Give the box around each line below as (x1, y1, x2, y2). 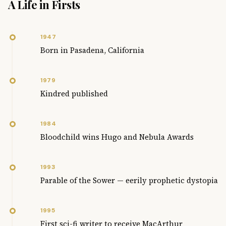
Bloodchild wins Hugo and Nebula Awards (40, 131, 194, 142)
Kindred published (40, 88, 108, 99)
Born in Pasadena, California (40, 44, 144, 55)
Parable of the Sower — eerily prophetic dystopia (40, 175, 218, 186)
